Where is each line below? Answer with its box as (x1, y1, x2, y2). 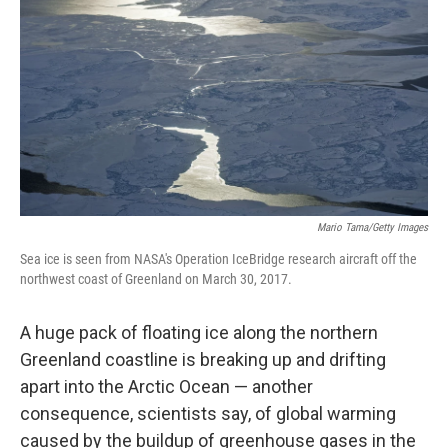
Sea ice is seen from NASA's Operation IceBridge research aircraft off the (20, 251, 417, 268)
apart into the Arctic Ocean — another (20, 376, 313, 398)
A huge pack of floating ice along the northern (20, 322, 378, 344)
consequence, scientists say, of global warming (20, 403, 396, 425)
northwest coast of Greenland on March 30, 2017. (20, 271, 292, 288)
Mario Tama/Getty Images (317, 221, 428, 235)
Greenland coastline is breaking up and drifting (20, 349, 386, 371)
